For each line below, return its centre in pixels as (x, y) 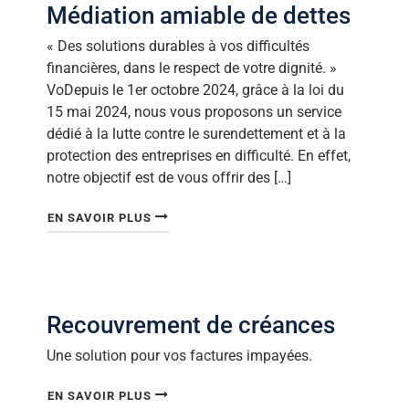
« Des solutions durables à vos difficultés (178, 46)
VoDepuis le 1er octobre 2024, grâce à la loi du (195, 89)
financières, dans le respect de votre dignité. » (192, 68)
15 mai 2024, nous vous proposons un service (194, 111)
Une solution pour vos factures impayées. (179, 356)
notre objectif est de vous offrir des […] (169, 177)
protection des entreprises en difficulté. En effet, (199, 155)
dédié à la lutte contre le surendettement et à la (196, 133)
